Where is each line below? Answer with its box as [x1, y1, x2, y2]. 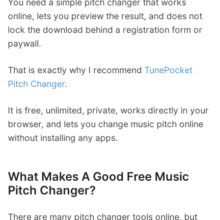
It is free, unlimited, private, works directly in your [8, 105, 209, 115]
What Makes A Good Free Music [8, 169, 189, 184]
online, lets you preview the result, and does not [8, 10, 202, 21]
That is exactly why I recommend [8, 64, 144, 75]
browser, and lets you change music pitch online [8, 118, 203, 129]
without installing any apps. [8, 132, 118, 143]
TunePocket [144, 64, 192, 75]
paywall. [8, 38, 41, 49]
